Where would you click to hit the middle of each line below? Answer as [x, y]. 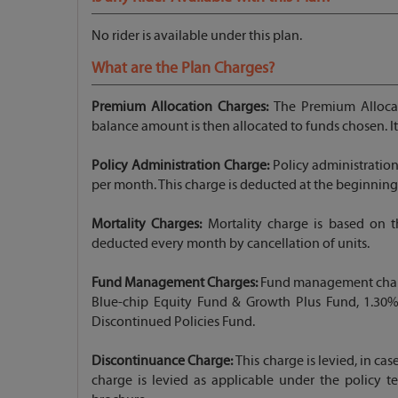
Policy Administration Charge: [180, 165]
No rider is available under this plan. [197, 35]
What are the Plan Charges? [183, 68]
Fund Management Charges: [175, 282]
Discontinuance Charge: [164, 360]
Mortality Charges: [147, 223]
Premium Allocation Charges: [180, 106]
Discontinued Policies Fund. [173, 321]
